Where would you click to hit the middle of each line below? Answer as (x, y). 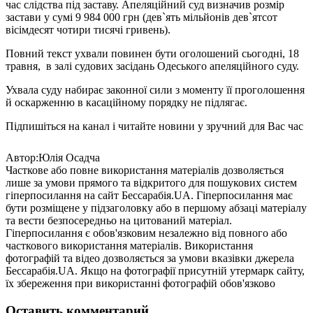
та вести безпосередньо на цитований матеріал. (119, 220)
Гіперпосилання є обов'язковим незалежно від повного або (146, 233)
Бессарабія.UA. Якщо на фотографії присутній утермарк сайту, (155, 270)
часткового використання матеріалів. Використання (129, 245)
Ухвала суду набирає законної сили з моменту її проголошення (155, 89)
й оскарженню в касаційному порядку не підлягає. (126, 102)
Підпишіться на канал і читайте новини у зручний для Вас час (154, 126)
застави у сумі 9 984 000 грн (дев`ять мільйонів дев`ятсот (141, 17)
